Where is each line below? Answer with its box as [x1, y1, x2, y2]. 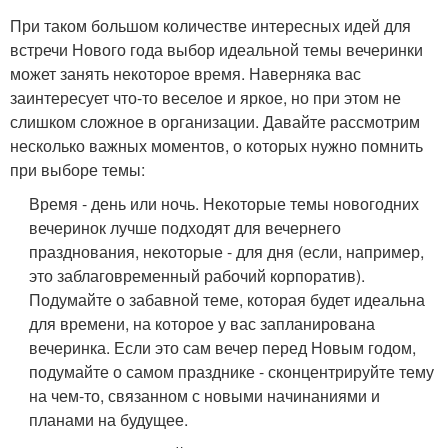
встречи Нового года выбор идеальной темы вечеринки [10, 38, 423, 62]
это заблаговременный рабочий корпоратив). [29, 264, 366, 288]
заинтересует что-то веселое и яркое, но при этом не [10, 86, 401, 110]
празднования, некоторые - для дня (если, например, [29, 240, 425, 264]
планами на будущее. [29, 408, 189, 432]
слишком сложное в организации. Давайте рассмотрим [10, 110, 420, 134]
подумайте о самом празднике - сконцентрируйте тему [29, 360, 435, 384]
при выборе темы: [10, 158, 145, 182]
